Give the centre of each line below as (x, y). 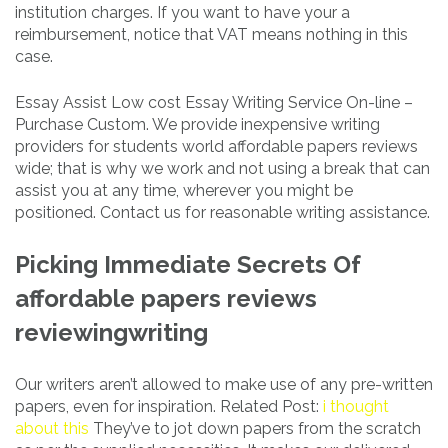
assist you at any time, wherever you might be (184, 191)
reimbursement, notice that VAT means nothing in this (211, 35)
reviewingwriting (111, 333)
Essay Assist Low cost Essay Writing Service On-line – (214, 103)
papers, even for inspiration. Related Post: (169, 407)
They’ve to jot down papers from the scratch (255, 429)
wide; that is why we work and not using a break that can (222, 169)
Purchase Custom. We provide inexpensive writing (197, 125)
